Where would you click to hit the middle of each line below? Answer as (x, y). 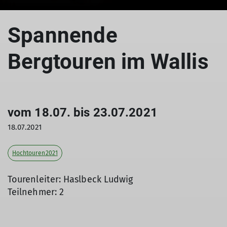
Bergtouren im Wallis (108, 62)
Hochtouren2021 (35, 153)
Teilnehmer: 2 (36, 192)
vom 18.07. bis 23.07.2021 (83, 112)
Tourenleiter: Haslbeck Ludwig (70, 179)
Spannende (63, 35)
